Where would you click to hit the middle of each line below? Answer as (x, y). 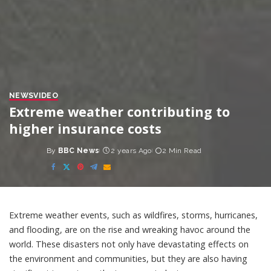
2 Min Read (182, 150)
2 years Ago (131, 150)
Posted (61, 155)
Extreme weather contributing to (119, 111)
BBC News (79, 150)
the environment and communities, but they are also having (128, 258)
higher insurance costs (85, 128)
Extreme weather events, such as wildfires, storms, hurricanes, (133, 215)
